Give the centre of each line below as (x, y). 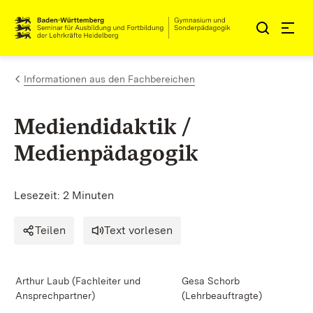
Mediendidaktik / (102, 126)
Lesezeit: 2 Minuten (64, 195)
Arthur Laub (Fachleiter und (78, 281)
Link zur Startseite (65, 34)
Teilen (50, 230)
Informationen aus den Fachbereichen (109, 79)
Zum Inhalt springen (92, 22)
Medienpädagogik (106, 153)
